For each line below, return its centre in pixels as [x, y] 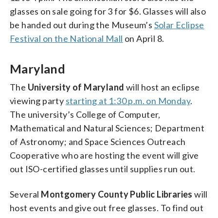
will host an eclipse [162, 87]
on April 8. [144, 38]
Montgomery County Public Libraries [117, 194]
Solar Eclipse [179, 25]
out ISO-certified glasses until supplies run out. [103, 169]
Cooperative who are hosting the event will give [104, 155]
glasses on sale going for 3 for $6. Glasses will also [108, 11]
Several [26, 194]
